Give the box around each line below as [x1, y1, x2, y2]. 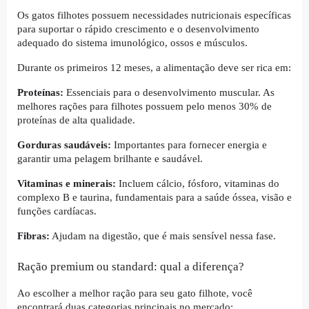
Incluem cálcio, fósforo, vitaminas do [116, 178, 279, 190]
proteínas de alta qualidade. [17, 114, 135, 126]
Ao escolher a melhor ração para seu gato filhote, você [17, 288, 252, 299]
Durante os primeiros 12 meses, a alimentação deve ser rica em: [17, 62, 291, 74]
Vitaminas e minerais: [17, 178, 116, 190]
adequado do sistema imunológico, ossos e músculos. [17, 37, 250, 49]
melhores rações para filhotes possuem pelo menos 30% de [17, 101, 272, 112]
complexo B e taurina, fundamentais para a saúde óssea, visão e [17, 192, 292, 203]
